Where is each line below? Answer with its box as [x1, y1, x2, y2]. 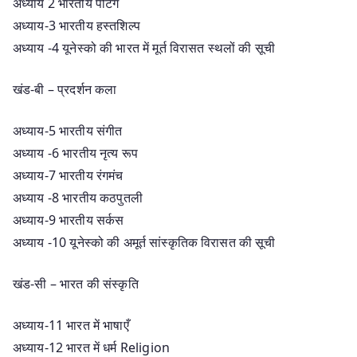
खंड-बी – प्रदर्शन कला [13, 80, 117, 98]
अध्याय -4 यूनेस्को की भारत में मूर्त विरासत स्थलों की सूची [13, 38, 275, 57]
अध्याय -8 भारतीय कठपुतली [13, 188, 143, 206]
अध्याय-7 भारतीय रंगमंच [13, 166, 124, 184]
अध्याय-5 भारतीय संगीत [13, 121, 123, 139]
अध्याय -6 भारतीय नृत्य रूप [13, 143, 139, 162]
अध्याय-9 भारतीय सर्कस [13, 210, 124, 229]
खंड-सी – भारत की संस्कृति [13, 274, 139, 292]
